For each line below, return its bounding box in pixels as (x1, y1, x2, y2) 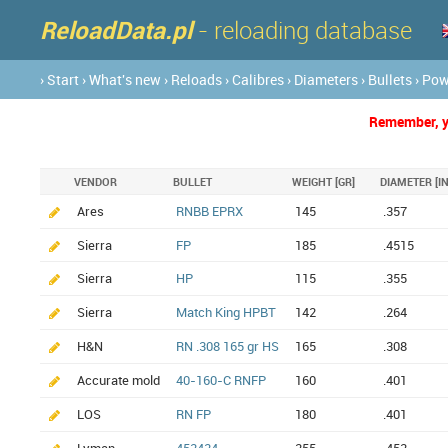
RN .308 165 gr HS (176, 337, 279, 356)
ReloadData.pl (40, 14, 192, 46)
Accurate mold (77, 371, 160, 390)
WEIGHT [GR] (292, 174, 355, 190)
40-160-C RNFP (176, 371, 266, 390)
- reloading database (192, 14, 412, 46)
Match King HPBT (176, 303, 276, 322)
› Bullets (361, 70, 412, 89)
